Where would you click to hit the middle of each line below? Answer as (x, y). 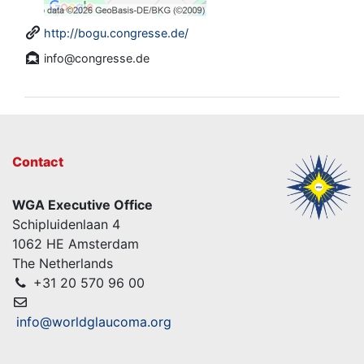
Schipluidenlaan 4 (66, 224)
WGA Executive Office (82, 204)
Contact (38, 161)
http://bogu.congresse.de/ (116, 32)
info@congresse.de (97, 58)
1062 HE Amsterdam (76, 243)
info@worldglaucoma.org (94, 321)
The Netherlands (63, 263)
